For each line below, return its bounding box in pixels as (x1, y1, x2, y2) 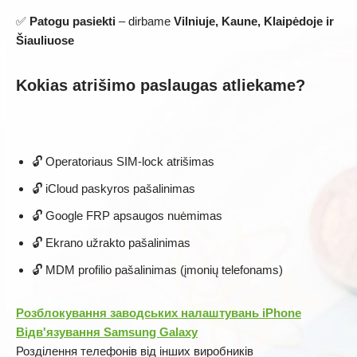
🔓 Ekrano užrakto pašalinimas (32, 235, 190, 249)
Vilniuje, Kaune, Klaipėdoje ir (174, 14, 334, 28)
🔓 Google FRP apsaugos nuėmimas (32, 208, 222, 222)
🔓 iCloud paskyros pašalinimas (32, 181, 195, 195)
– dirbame (116, 14, 174, 28)
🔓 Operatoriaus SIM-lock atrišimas (32, 154, 214, 168)
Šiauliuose (16, 33, 74, 47)
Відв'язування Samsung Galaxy (16, 324, 198, 339)
